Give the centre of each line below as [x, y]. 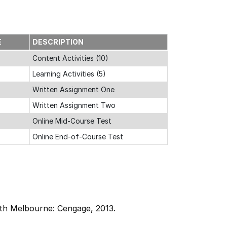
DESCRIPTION [58, 42]
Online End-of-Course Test [78, 137]
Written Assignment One [73, 89]
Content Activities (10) [70, 58]
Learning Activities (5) [69, 74]
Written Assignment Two [74, 105]
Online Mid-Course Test [72, 121]
